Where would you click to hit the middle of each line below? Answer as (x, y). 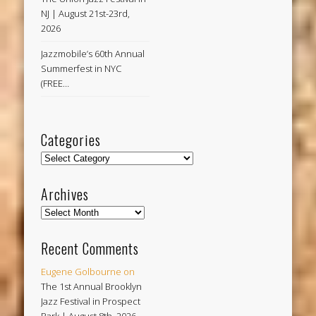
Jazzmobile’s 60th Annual (93, 53)
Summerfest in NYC (81, 68)
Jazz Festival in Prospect (91, 301)
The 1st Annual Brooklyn (92, 286)
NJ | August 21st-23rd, (86, 13)
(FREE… (55, 83)
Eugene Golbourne (81, 272)
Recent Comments (90, 248)
